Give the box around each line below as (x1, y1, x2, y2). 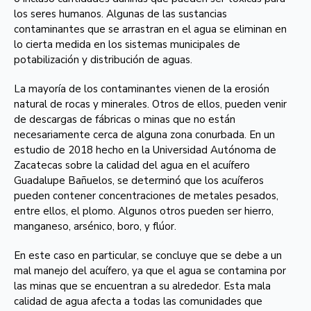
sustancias (178, 7, 227, 21)
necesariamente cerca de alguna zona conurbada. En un (14, 128, 275, 142)
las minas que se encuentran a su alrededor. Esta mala (14, 279, 271, 293)
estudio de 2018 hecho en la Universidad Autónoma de (14, 143, 276, 157)
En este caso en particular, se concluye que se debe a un (14, 249, 282, 262)
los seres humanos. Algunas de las (14, 7, 178, 21)
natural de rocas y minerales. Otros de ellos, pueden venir (14, 97, 287, 111)
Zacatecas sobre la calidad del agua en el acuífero (14, 158, 250, 172)
